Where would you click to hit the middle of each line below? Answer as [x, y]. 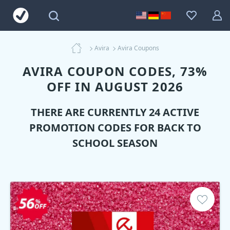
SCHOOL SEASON [115, 143]
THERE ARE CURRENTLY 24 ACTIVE [115, 112]
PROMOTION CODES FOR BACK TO [115, 128]
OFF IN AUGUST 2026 [115, 87]
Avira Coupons [138, 48]
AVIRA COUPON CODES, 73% [115, 71]
